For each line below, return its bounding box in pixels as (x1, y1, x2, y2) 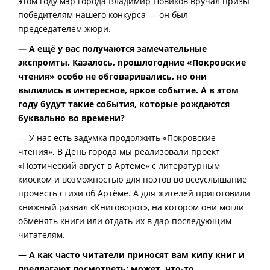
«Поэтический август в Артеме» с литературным (18, 160, 220, 172)
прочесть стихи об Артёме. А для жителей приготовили (18, 187, 250, 199)
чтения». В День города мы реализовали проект (18, 146, 222, 158)
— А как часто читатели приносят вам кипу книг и (18, 249, 245, 261)
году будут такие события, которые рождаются (18, 98, 230, 110)
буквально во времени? (18, 112, 125, 124)
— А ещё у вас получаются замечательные (18, 43, 207, 55)
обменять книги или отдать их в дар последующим (18, 215, 231, 227)
